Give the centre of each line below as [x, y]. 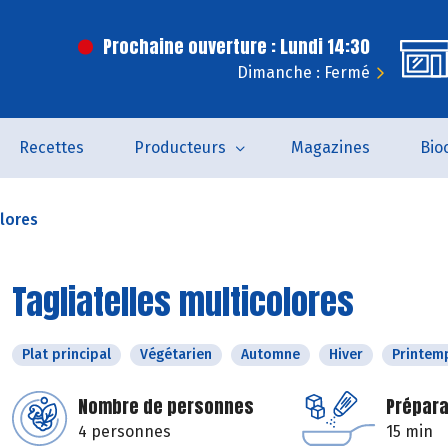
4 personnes [124, 431]
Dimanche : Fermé [303, 72]
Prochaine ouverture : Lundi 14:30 [236, 46]
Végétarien [176, 354]
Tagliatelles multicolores [183, 301]
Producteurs [179, 147]
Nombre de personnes [166, 406]
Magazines [330, 147]
